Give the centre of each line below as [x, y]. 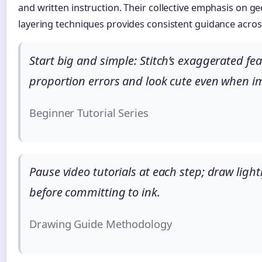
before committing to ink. [95, 192]
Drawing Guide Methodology [101, 224]
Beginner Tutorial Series [89, 112]
